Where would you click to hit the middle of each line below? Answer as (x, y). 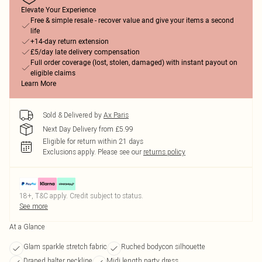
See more (34, 206)
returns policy (164, 152)
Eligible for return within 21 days (93, 141)
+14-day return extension (70, 42)
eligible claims (53, 73)
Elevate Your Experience (58, 10)
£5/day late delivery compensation (85, 52)
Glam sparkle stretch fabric (65, 247)
